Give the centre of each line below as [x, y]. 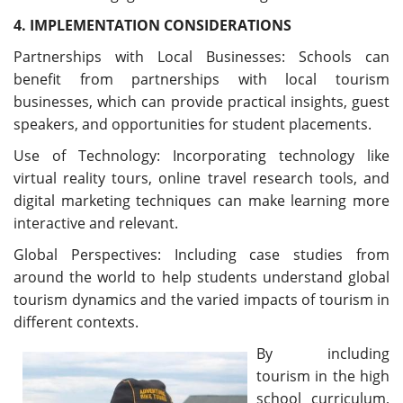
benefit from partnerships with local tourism [201, 80]
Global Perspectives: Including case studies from [201, 255]
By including [323, 354]
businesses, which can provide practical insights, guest [201, 102]
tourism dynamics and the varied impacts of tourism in [201, 300]
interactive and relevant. [96, 224]
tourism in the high [323, 376]
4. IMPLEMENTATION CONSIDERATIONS [152, 26]
